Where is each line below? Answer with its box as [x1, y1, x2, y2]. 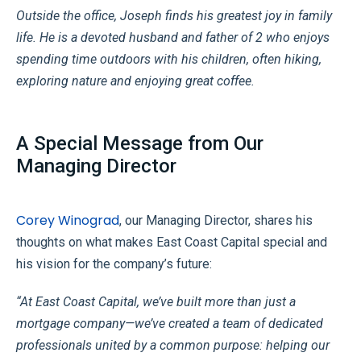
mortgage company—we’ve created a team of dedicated [16, 315, 323, 331]
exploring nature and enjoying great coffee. [16, 73, 255, 89]
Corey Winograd [16, 210, 119, 230]
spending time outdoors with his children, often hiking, [16, 51, 322, 67]
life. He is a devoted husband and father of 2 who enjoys [16, 29, 330, 45]
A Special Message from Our [16, 131, 263, 155]
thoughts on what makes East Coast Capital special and [16, 234, 327, 250]
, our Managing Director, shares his [119, 212, 313, 228]
